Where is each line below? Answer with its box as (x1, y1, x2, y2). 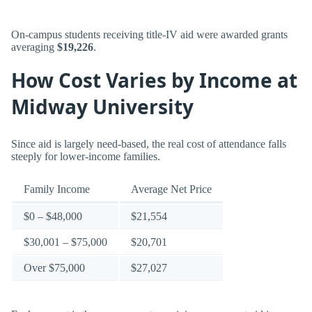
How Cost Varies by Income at (11, 67, 297, 94)
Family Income (24, 182, 90, 195)
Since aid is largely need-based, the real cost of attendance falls (11, 137, 286, 150)
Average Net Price (131, 182, 212, 195)
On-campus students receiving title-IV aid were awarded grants (11, 28, 288, 40)
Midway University (11, 93, 194, 120)
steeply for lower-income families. (11, 150, 160, 162)
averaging (11, 40, 57, 53)
